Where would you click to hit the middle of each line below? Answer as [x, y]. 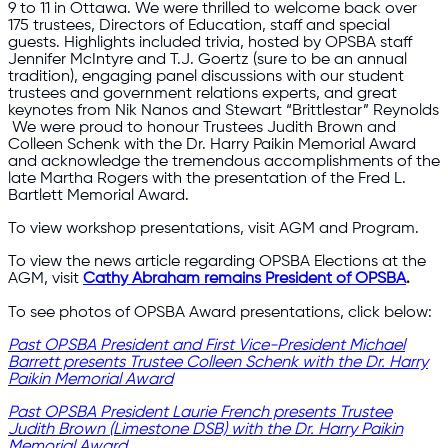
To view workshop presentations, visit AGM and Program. [213, 228]
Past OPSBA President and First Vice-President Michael [206, 345]
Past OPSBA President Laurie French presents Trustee [200, 413]
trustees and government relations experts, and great [202, 93]
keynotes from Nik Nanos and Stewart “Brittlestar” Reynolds [223, 110]
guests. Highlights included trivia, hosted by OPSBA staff [210, 42]
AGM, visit [45, 279]
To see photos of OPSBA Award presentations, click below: [220, 312]
